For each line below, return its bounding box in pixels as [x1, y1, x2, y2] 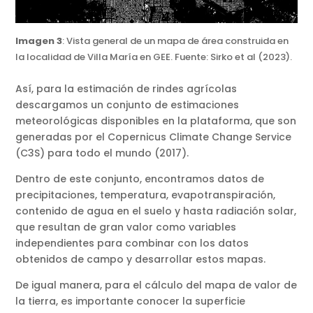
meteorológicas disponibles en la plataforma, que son [15, 113, 297, 128]
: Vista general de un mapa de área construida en [62, 34, 289, 48]
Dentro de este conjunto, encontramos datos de [15, 171, 265, 186]
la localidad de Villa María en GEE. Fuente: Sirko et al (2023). [15, 50, 293, 64]
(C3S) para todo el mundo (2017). [15, 145, 192, 160]
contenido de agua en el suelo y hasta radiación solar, [15, 203, 297, 218]
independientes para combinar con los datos [15, 235, 249, 250]
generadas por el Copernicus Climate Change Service [15, 129, 292, 144]
